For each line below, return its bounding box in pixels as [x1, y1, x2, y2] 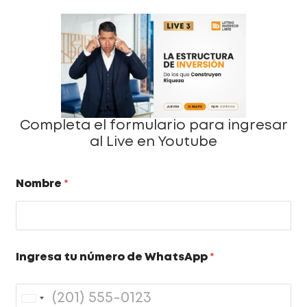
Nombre [16, 179, 64, 190]
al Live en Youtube [90, 136, 217, 149]
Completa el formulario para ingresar [19, 119, 288, 133]
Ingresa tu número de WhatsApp [16, 252, 210, 263]
